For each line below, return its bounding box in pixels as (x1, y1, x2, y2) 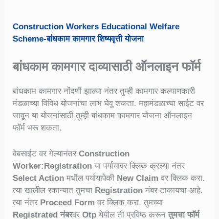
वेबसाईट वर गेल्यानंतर (13, 149, 79, 158)
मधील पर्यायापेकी (64, 173, 117, 183)
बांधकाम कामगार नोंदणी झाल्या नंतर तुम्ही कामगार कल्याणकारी (13, 87, 196, 96)
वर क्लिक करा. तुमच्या (95, 197, 163, 207)
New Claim (117, 173, 159, 183)
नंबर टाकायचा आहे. (143, 185, 203, 195)
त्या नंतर (13, 197, 41, 207)
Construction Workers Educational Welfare (13, 22, 180, 32)
